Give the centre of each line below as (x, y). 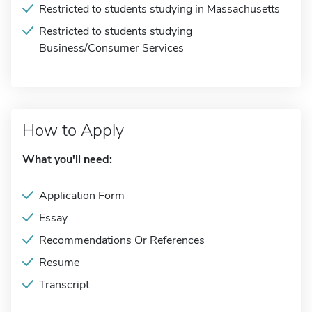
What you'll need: (67, 159)
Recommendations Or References (122, 240)
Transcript (64, 285)
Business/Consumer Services (111, 48)
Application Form (82, 196)
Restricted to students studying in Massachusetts (159, 9)
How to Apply (73, 130)
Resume (59, 263)
